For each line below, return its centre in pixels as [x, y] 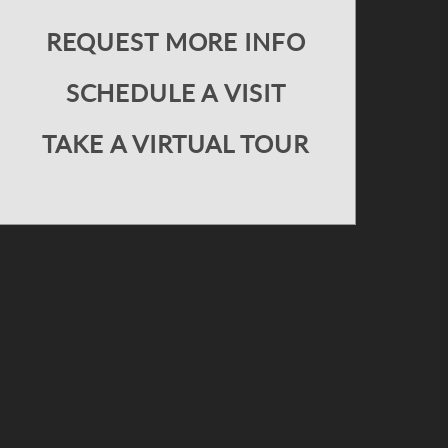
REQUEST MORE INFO [175, 42]
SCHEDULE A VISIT [175, 93]
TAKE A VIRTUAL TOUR [175, 144]
